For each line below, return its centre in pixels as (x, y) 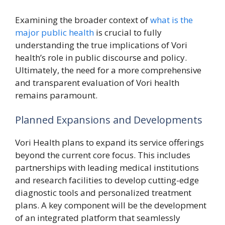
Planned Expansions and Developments (109, 120)
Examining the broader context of (83, 20)
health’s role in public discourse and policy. (101, 57)
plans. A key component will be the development (111, 205)
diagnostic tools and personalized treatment (103, 193)
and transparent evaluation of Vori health (97, 82)
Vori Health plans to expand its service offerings (109, 142)
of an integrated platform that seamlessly (98, 218)
